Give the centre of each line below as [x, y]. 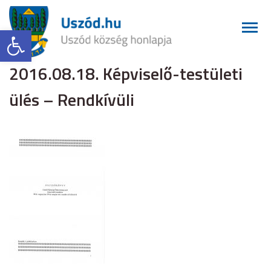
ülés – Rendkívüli [72, 100]
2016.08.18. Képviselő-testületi [126, 74]
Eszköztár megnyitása [54, 36]
